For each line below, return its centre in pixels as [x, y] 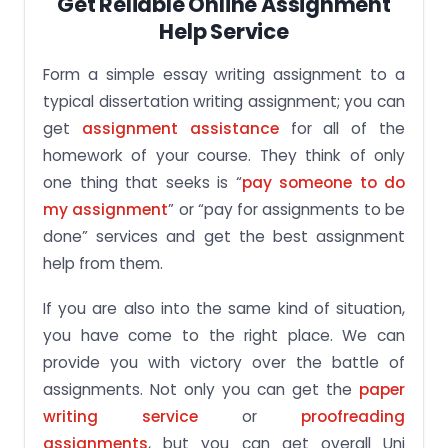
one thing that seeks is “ [142, 182]
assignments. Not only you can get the [201, 389]
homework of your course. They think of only [224, 155]
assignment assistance [180, 128]
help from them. [103, 263]
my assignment [106, 209]
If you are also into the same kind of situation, [224, 308]
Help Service [224, 31]
